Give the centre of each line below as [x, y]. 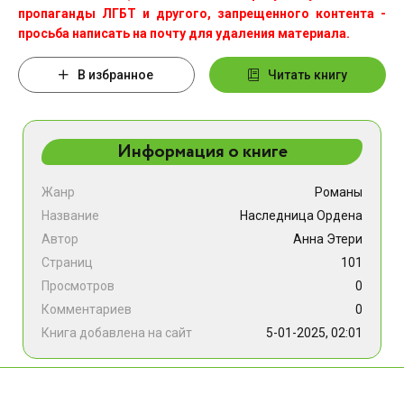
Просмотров [78, 286]
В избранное [116, 75]
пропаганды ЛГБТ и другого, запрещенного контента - [202, 14]
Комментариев [87, 309]
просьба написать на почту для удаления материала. [184, 33]
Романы [339, 192]
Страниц [67, 262]
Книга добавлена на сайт [117, 333]
